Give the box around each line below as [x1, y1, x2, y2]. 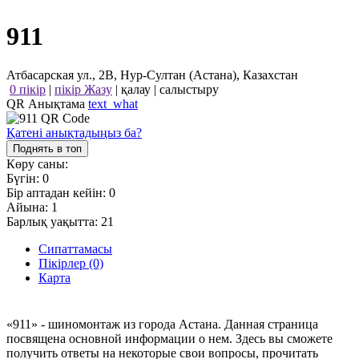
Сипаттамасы [38, 242, 112, 256]
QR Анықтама [6, 97, 88, 111]
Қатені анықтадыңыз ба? [6, 126, 142, 140]
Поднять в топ [13, 143, 82, 155]
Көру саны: [6, 157, 68, 171]
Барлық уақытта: [6, 215, 101, 229]
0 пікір [10, 83, 46, 97]
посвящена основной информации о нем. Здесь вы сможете [6, 331, 333, 345]
